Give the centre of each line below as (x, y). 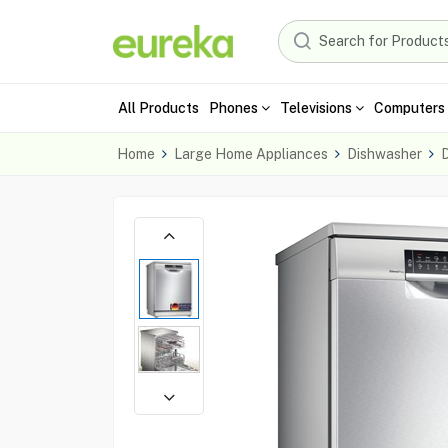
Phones (233, 107)
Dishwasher (384, 154)
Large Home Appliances (250, 154)
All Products (158, 107)
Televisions (315, 107)
